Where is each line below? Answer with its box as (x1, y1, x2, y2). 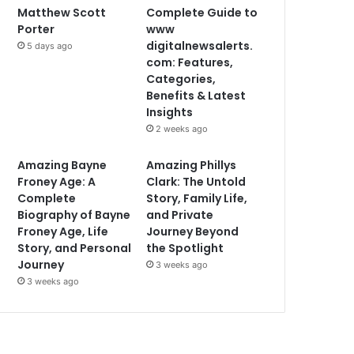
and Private (146, 206, 214, 223)
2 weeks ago (156, 122, 209, 134)
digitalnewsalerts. (146, 37, 254, 54)
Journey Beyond (146, 223, 239, 239)
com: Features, (146, 54, 234, 70)
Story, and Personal (17, 239, 132, 256)
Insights (146, 104, 194, 120)
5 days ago (27, 40, 73, 51)
